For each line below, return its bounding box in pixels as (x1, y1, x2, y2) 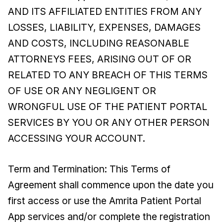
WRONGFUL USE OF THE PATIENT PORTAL (8, 101, 207, 112)
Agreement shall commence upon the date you (8, 179, 214, 191)
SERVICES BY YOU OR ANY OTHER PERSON (8, 116, 210, 128)
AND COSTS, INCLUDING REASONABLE (8, 37, 189, 49)
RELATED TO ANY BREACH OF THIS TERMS (8, 69, 208, 81)
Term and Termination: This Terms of (8, 163, 170, 175)
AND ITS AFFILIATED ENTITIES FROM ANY (8, 5, 202, 17)
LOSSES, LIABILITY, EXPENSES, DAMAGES (8, 21, 201, 33)
